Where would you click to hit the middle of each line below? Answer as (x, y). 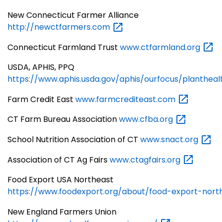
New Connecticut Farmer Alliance (73, 15)
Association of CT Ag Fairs (58, 160)
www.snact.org (170, 139)
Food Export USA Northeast (60, 180)
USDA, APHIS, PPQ (41, 67)
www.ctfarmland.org (161, 47)
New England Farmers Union (62, 212)
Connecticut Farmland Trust (64, 47)
